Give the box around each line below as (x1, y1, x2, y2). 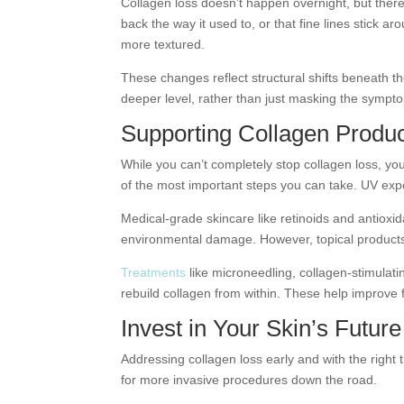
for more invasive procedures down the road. (121, 372, 378, 387)
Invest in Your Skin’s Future (121, 315, 402, 342)
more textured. (121, 37, 206, 51)
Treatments (121, 265, 187, 280)
